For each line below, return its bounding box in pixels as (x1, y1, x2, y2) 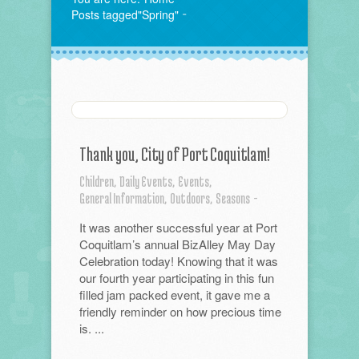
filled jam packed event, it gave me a (79, 286, 270, 303)
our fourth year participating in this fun (79, 269, 274, 286)
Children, (79, 173, 116, 189)
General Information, (79, 190, 167, 206)
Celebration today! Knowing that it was (79, 252, 278, 269)
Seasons (216, 190, 250, 206)
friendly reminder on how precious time (79, 303, 281, 320)
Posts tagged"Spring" (71, 6, 179, 22)
